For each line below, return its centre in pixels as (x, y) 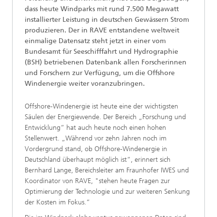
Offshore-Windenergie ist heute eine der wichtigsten (101, 106)
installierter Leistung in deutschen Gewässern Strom (107, 20)
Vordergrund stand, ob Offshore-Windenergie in (96, 149)
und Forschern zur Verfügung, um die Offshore (100, 73)
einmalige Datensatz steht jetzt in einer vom (95, 41)
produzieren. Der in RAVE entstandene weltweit (102, 30)
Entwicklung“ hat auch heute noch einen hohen (95, 128)
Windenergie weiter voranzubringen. (85, 84)
